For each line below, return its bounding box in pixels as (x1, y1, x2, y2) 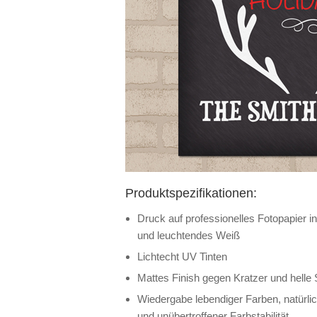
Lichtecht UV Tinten (137, 250, 227, 263)
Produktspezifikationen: (125, 186, 257, 200)
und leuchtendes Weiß (137, 229, 240, 241)
